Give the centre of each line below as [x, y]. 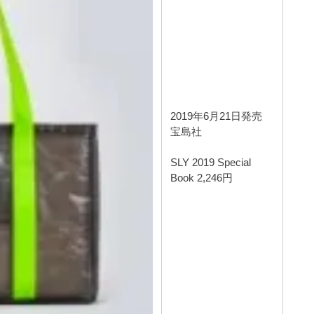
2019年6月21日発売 [217, 116]
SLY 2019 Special [211, 162]
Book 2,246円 [202, 177]
